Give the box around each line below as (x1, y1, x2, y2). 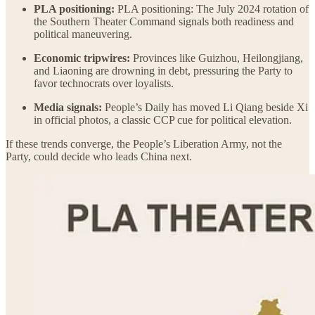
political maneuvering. (34, 27, 132, 40)
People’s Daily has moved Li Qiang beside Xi (105, 101, 308, 113)
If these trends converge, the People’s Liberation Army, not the (6, 137, 282, 150)
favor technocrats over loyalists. (34, 77, 174, 89)
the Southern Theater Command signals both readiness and (34, 15, 294, 27)
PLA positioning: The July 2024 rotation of (117, 2, 309, 15)
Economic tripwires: (34, 51, 133, 64)
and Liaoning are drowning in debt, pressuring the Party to (34, 64, 292, 77)
